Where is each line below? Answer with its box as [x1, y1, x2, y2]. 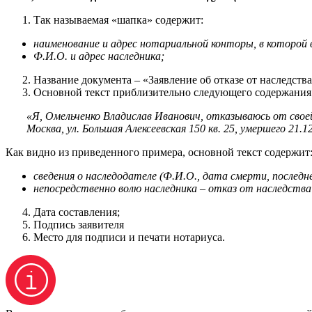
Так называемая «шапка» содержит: [33, 13, 203, 26]
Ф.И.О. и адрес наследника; [33, 49, 164, 62]
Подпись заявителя [33, 218, 124, 231]
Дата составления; [33, 205, 120, 218]
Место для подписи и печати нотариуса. [33, 231, 225, 243]
